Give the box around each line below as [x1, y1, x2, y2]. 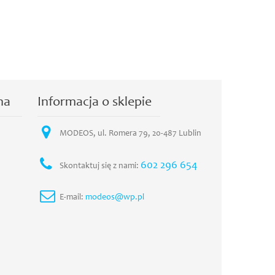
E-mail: [60, 193, 85, 202]
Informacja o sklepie [37, 96, 152, 109]
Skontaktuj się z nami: [60, 162, 141, 171]
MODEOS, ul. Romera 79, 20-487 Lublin [60, 130, 201, 138]
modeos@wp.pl [85, 193, 144, 202]
